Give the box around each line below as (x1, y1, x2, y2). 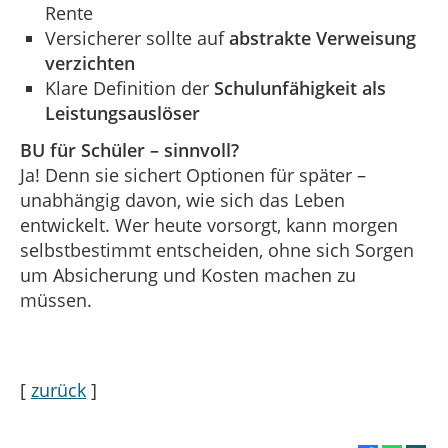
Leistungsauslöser (45, 101, 200, 126)
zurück (31, 377, 86, 402)
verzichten (45, 51, 135, 76)
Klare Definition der (45, 76, 214, 101)
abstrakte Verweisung (229, 26, 416, 51)
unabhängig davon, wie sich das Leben (20, 188, 345, 213)
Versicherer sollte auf (45, 26, 229, 51)
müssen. (20, 288, 92, 313)
